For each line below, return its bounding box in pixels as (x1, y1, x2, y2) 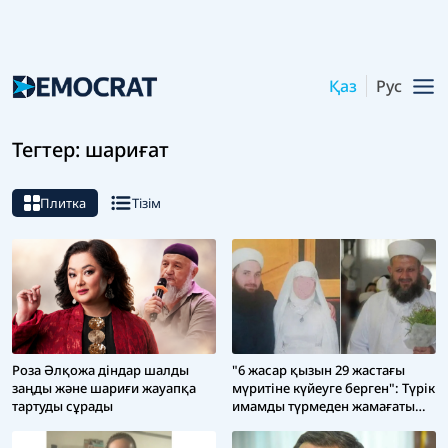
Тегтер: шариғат (12, 136, 169, 164)
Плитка (40, 194, 86, 213)
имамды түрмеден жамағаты (232, 397, 415, 416)
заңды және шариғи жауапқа (12, 379, 196, 398)
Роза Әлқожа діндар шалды (12, 361, 189, 380)
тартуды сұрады (12, 397, 113, 416)
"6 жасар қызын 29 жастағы (232, 361, 405, 380)
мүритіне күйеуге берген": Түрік (232, 379, 435, 398)
